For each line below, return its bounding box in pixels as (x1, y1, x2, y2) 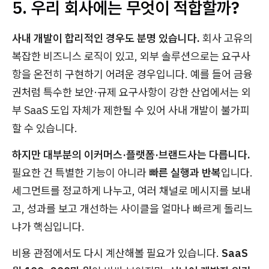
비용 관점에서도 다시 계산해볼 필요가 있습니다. (12, 246, 222, 260)
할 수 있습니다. (12, 121, 77, 135)
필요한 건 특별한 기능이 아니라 (12, 165, 149, 180)
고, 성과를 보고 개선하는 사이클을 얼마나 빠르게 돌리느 (12, 201, 253, 216)
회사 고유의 (202, 31, 253, 45)
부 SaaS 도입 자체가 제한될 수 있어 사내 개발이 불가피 (12, 103, 250, 117)
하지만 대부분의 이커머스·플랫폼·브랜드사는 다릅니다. (12, 147, 250, 162)
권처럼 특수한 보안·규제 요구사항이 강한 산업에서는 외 (12, 85, 251, 99)
